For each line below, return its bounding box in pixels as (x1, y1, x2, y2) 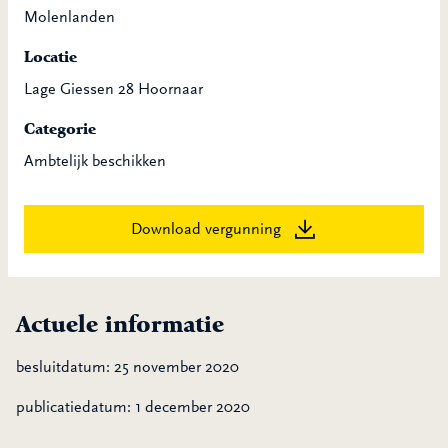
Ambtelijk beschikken (24, 152, 166, 170)
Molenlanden (24, 8, 115, 26)
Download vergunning (131, 220, 281, 238)
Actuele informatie (16, 310, 224, 338)
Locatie (24, 47, 77, 67)
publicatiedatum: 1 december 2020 (16, 398, 250, 416)
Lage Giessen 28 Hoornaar (24, 80, 203, 98)
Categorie (24, 119, 96, 139)
